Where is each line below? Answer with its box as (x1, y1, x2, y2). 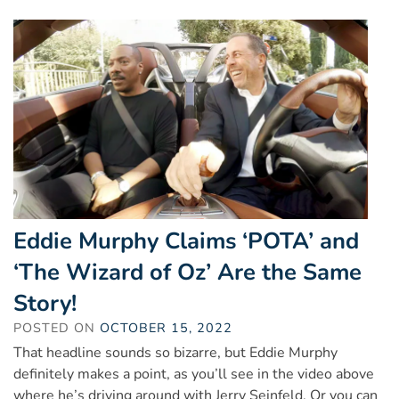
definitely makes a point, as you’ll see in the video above (13, 363, 374, 384)
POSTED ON (13, 318, 100, 337)
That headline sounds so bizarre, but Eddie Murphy (13, 342, 338, 362)
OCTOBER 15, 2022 (100, 318, 232, 337)
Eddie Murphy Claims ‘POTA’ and (13, 224, 359, 256)
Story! (13, 287, 77, 319)
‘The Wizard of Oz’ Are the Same (13, 256, 362, 288)
